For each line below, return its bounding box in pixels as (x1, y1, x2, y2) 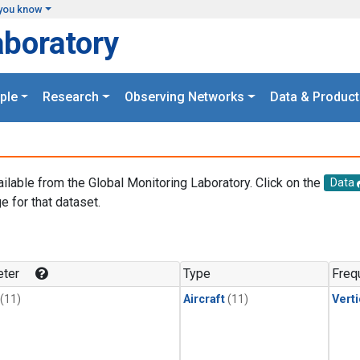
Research (43, 89, 100, 105)
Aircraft (183, 292, 225, 307)
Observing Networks (125, 89, 244, 105)
